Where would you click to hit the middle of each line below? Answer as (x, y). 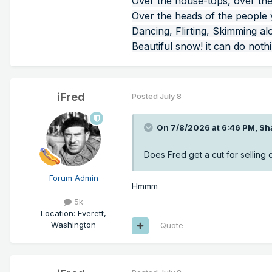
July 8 (171, 96)
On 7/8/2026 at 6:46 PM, (208, 128)
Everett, (92, 213)
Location (57, 213)
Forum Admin (73, 178)
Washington (73, 225)
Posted (146, 96)
